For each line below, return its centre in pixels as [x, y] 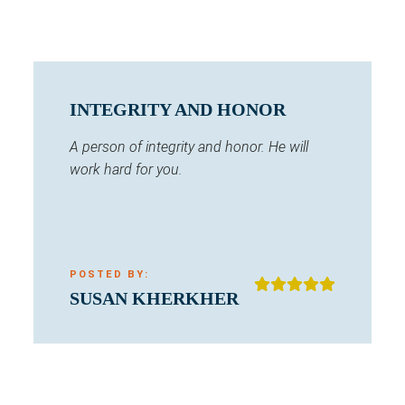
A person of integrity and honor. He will [189, 147]
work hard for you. [126, 170]
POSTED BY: [109, 275]
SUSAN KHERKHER [154, 299]
